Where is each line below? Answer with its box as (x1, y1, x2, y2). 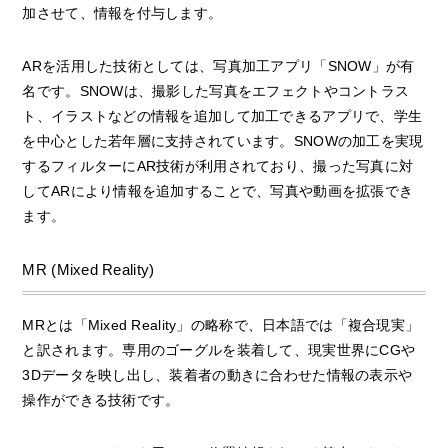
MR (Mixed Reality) (22, 260, 155, 278)
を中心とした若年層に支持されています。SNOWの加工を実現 (22, 132, 424, 149)
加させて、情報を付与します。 (22, 4, 223, 21)
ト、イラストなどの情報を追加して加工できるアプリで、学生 (22, 107, 423, 124)
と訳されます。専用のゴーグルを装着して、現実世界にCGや (22, 341, 416, 358)
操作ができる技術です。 (22, 391, 180, 408)
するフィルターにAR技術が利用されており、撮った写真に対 (22, 157, 414, 174)
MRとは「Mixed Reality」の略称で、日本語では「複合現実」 (22, 316, 420, 333)
